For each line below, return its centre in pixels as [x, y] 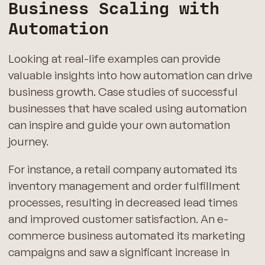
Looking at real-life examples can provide [114, 58]
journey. [28, 141]
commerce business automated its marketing [127, 235]
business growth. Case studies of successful [123, 91]
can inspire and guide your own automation [119, 125]
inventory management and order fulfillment [124, 185]
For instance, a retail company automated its [122, 169]
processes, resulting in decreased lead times [123, 202]
